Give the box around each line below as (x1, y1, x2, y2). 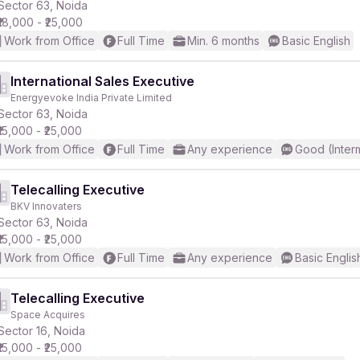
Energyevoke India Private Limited (10, 92, 172, 104)
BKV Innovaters (10, 200, 82, 212)
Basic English (282, 34, 350, 47)
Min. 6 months (187, 34, 260, 47)
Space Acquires (10, 309, 85, 321)
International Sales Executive (10, 73, 194, 89)
